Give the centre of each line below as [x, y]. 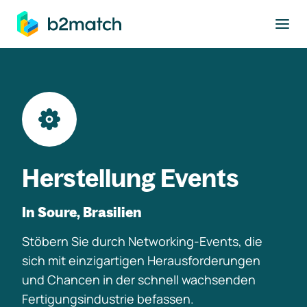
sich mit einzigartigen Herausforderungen [141, 260]
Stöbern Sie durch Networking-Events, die [142, 241]
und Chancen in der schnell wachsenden [139, 280]
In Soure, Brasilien [82, 212]
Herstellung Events [131, 178]
